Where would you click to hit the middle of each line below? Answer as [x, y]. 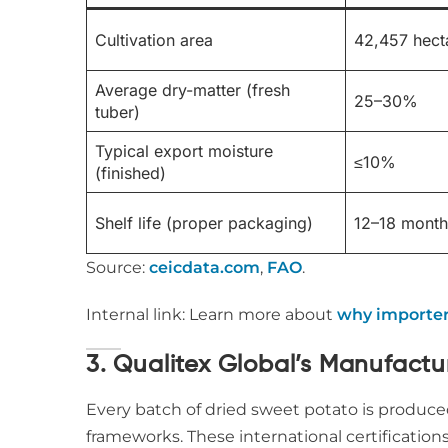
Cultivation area [154, 40]
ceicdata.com [204, 267]
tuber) [117, 112]
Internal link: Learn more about [211, 314]
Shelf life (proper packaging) [204, 223]
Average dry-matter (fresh [192, 90]
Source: [117, 267]
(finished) [130, 173]
